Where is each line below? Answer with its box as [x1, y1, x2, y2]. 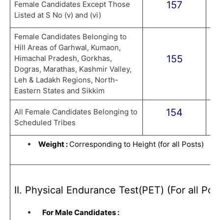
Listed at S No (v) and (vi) [14, 10, 101, 20]
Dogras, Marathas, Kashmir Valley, [14, 64, 132, 74]
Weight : [38, 139, 69, 149]
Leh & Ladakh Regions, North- [14, 75, 118, 84]
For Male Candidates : [42, 207, 121, 217]
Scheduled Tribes [14, 117, 76, 127]
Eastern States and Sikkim [14, 85, 105, 95]
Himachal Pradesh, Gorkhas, [14, 53, 112, 63]
